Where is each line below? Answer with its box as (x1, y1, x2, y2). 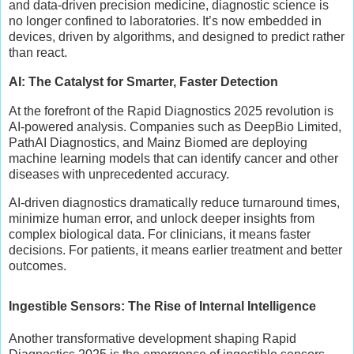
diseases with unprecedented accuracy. (9, 167, 229, 181)
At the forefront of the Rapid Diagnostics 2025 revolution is (9, 104, 333, 118)
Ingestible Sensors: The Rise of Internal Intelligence (9, 299, 316, 314)
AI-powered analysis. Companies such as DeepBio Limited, (9, 119, 341, 134)
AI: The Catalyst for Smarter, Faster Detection (9, 74, 278, 88)
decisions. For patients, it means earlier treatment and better (9, 243, 342, 257)
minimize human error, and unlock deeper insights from (9, 211, 314, 225)
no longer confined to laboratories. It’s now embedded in (9, 14, 322, 28)
